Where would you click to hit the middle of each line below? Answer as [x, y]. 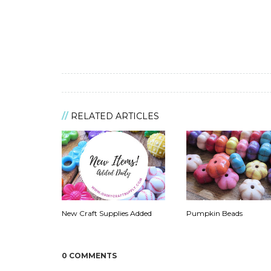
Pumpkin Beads [214, 213]
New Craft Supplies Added [107, 213]
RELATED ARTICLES [115, 116]
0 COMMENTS [89, 255]
